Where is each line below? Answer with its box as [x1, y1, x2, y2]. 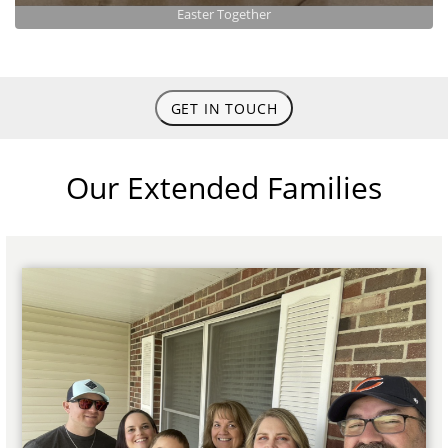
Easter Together [177, 4, 271, 23]
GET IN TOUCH [170, 98, 278, 118]
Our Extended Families [66, 166, 382, 208]
